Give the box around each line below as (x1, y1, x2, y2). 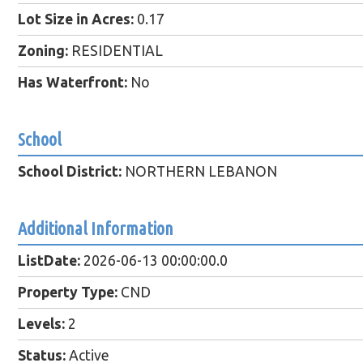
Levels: (18, 316, 65, 332)
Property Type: (18, 284, 117, 301)
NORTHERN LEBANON (122, 164, 277, 180)
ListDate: (18, 253, 80, 269)
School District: (18, 164, 122, 180)
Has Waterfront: (18, 75, 127, 91)
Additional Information (18, 218, 173, 239)
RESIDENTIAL (68, 43, 163, 59)
